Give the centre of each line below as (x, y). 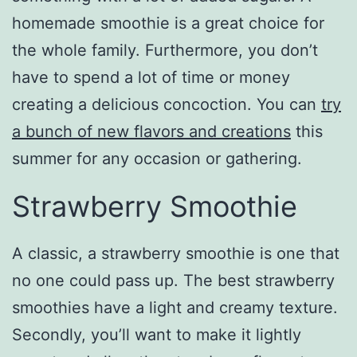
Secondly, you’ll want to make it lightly (157, 335)
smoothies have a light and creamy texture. (175, 308)
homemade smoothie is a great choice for (168, 23)
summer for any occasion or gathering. (157, 158)
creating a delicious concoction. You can (167, 104)
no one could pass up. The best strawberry (173, 281)
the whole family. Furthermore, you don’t (165, 50)
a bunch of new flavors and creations (151, 131)
